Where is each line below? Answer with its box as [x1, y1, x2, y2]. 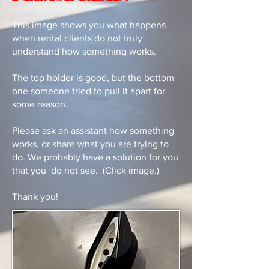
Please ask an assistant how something [12, 125, 174, 136]
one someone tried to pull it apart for [12, 86, 165, 96]
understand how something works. [12, 46, 156, 56]
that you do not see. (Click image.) [12, 165, 159, 175]
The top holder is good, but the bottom [12, 73, 174, 83]
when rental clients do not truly [12, 33, 142, 43]
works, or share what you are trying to [12, 139, 169, 149]
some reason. [12, 99, 68, 109]
